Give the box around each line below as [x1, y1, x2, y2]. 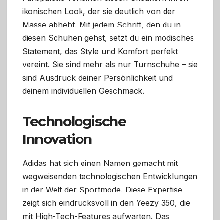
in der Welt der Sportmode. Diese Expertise [22, 185, 182, 195]
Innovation [22, 131, 92, 148]
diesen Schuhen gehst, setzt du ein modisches [22, 33, 194, 43]
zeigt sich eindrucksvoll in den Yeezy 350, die [22, 198, 190, 208]
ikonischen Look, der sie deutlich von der [22, 6, 175, 17]
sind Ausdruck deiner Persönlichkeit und [22, 73, 173, 83]
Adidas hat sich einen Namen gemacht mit [22, 158, 178, 168]
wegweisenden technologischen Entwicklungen [22, 171, 197, 182]
